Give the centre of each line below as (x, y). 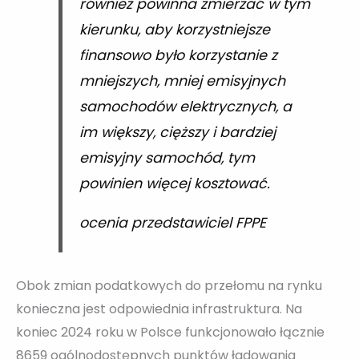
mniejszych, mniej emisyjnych (182, 81)
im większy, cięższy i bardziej (177, 132)
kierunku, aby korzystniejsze (174, 29)
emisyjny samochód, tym (167, 157)
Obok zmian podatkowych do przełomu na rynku (169, 285)
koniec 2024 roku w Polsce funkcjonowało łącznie (170, 332)
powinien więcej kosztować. (174, 183)
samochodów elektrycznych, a (185, 106)
